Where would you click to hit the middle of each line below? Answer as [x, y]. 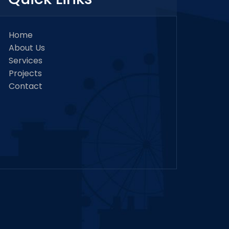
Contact [26, 86]
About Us [27, 48]
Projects [25, 73]
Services [26, 61]
